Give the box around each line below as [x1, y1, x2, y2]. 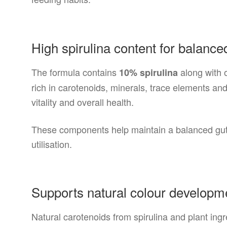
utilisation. [31, 137, 72, 151]
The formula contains [31, 65, 120, 79]
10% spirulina [119, 65, 178, 79]
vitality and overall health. [31, 95, 134, 108]
